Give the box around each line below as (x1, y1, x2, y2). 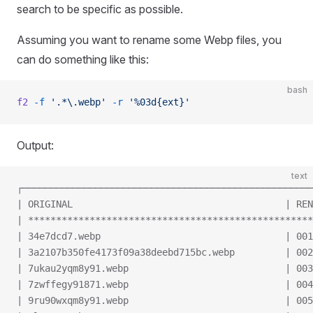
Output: (17, 138, 54, 152)
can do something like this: (17, 52, 149, 66)
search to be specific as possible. (17, 2, 183, 16)
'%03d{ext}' (123, 96, 190, 108)
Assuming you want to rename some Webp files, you (17, 33, 282, 47)
